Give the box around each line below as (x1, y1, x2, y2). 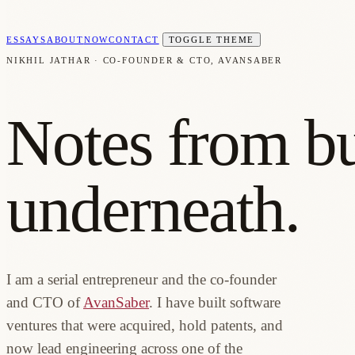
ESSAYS (6, 35, 47, 44)
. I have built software (149, 293, 281, 311)
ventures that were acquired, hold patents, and (6, 316, 283, 334)
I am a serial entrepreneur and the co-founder (6, 270, 277, 288)
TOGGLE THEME (168, 35, 255, 44)
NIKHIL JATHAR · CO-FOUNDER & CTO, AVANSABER (6, 55, 283, 66)
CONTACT (109, 35, 159, 44)
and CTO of (6, 293, 83, 311)
